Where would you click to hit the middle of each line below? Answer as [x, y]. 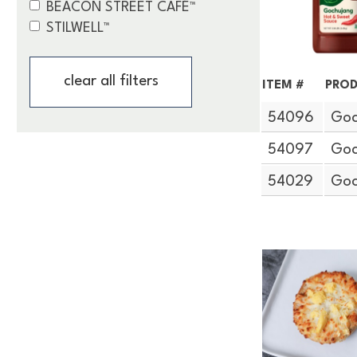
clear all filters [111, 81]
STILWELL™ [78, 29]
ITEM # [283, 85]
